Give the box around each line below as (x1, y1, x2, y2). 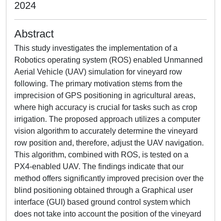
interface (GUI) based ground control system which (14, 198, 190, 206)
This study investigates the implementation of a (14, 44, 178, 52)
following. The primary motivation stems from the (14, 79, 183, 88)
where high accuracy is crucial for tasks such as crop (14, 103, 197, 111)
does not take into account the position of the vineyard (14, 210, 201, 218)
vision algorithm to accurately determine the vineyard (14, 127, 198, 135)
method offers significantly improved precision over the (14, 174, 204, 183)
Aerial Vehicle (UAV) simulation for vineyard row (14, 68, 182, 76)
